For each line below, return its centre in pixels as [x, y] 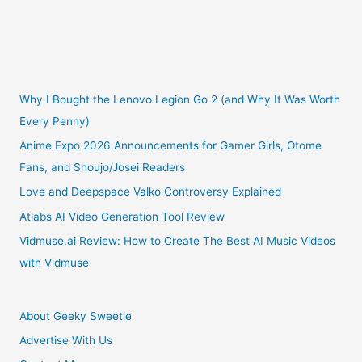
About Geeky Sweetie [76, 316]
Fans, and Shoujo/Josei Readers [103, 168]
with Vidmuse [55, 263]
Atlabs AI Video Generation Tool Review [122, 216]
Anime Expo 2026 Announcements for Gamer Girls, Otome [171, 146]
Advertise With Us [66, 340]
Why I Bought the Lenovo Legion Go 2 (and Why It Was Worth [180, 99]
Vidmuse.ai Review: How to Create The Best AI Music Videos [178, 241]
